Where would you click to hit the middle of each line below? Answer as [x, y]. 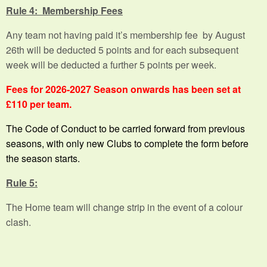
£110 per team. [39, 104]
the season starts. [43, 158]
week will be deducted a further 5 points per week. [112, 64]
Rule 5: [22, 182]
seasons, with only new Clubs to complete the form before [127, 143]
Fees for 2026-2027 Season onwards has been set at [123, 89]
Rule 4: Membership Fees [64, 10]
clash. [20, 222]
